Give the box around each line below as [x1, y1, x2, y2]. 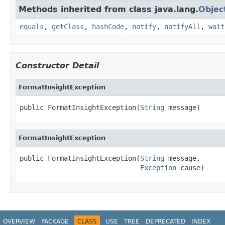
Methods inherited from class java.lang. [19, 4, 198, 14]
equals [20, 22, 44, 31]
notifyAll [164, 22, 200, 31]
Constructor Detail [16, 60, 99, 70]
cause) [176, 163, 204, 172]
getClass [52, 22, 84, 31]
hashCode [92, 22, 124, 31]
